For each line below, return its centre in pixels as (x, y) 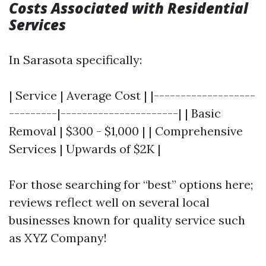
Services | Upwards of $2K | (85, 148)
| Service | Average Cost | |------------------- (132, 95)
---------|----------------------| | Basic (115, 113)
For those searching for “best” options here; (131, 184)
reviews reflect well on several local (109, 202)
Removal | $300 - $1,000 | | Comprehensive (126, 131)
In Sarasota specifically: (75, 59)
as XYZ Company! (58, 237)
